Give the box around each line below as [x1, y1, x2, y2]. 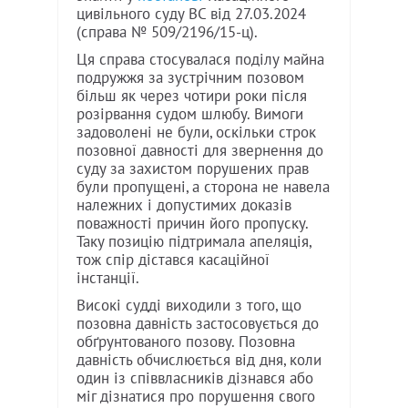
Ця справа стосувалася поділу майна [76, 50, 324, 69]
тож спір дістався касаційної [76, 250, 270, 270]
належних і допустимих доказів [76, 196, 291, 215]
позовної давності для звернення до [76, 141, 323, 160]
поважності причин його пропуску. [76, 214, 308, 233]
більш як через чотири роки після [76, 87, 307, 106]
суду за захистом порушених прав [76, 159, 309, 178]
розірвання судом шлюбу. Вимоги [76, 105, 303, 124]
